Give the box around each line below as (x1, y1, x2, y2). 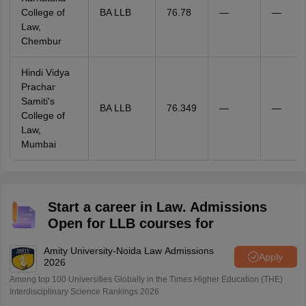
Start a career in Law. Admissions (47, 199, 267, 214)
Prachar (20, 81, 55, 92)
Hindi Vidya (20, 67, 70, 78)
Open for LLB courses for (47, 216, 214, 231)
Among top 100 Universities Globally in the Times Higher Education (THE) (9, 275, 283, 284)
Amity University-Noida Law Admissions (43, 245, 214, 256)
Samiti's (20, 96, 55, 107)
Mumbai (20, 139, 56, 150)
